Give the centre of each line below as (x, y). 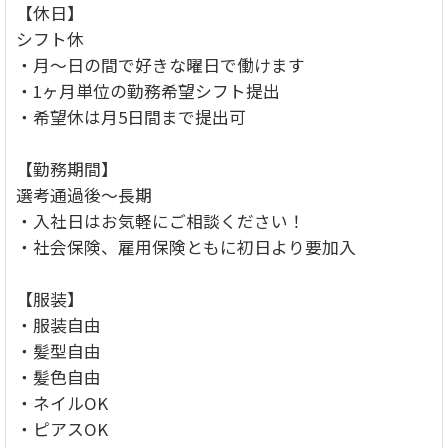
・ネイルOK (62, 402)
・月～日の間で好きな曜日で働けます (160, 64)
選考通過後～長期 (84, 194)
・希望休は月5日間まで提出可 (131, 116)
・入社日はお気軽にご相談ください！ (160, 220)
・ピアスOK (62, 428)
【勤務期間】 (67, 168)
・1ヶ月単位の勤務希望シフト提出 (148, 90)
